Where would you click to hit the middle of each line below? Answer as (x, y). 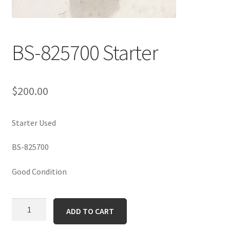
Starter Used (34, 122)
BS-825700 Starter (85, 52)
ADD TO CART (90, 211)
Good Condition (39, 172)
